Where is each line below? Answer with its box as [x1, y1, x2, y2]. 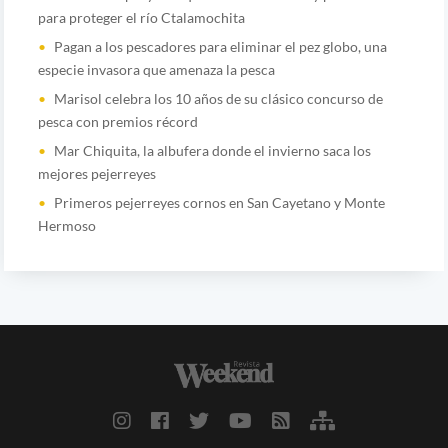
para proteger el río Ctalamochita [37, 8, 245, 26]
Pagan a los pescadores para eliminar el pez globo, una [53, 37, 387, 55]
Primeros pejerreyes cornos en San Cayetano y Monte [53, 193, 385, 211]
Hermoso [37, 216, 96, 234]
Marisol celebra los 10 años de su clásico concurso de [53, 89, 383, 107]
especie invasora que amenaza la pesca [37, 60, 275, 78]
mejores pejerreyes [37, 164, 156, 182]
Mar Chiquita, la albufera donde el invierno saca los [53, 141, 371, 159]
